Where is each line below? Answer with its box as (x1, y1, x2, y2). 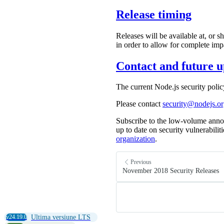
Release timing (116, 7, 191, 21)
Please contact (116, 99, 162, 108)
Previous (130, 158, 151, 165)
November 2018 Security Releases (122, 167, 219, 175)
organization (116, 134, 155, 143)
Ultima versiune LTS (31, 213, 90, 221)
